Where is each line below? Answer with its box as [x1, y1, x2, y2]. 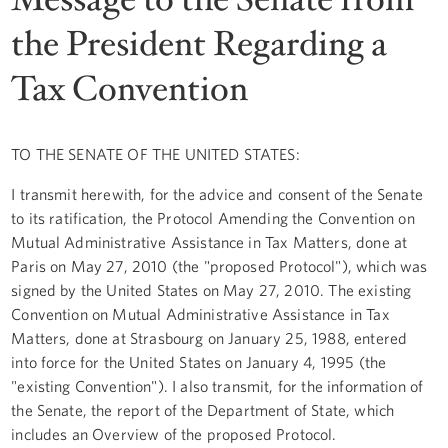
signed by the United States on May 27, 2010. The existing [11, 280, 412, 299]
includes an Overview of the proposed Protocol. [11, 424, 337, 443]
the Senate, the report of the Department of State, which [11, 400, 395, 419]
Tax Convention [11, 65, 249, 113]
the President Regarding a [11, 20, 388, 68]
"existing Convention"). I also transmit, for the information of [11, 376, 424, 395]
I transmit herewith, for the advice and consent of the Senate [11, 184, 423, 203]
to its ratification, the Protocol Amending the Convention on [11, 208, 415, 227]
